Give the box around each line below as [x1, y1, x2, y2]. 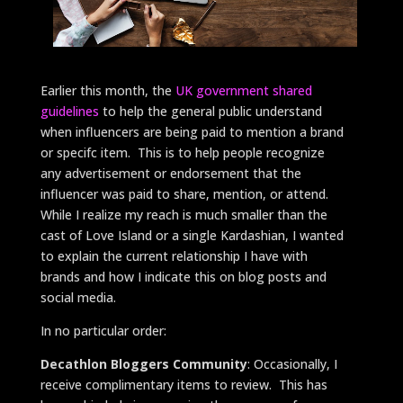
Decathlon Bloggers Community [40, 354, 247, 372]
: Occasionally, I [246, 354, 337, 372]
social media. [40, 288, 116, 306]
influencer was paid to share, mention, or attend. [40, 184, 332, 202]
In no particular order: [40, 321, 166, 339]
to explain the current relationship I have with [40, 246, 308, 264]
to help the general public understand [102, 102, 322, 120]
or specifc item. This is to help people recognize [40, 143, 325, 161]
